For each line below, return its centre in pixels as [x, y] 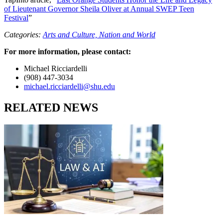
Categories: [23, 34]
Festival [16, 17]
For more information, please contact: [67, 51]
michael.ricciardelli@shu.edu [69, 86]
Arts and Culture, [71, 34]
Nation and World [127, 34]
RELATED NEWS [51, 107]
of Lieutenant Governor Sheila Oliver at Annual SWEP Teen [99, 8]
